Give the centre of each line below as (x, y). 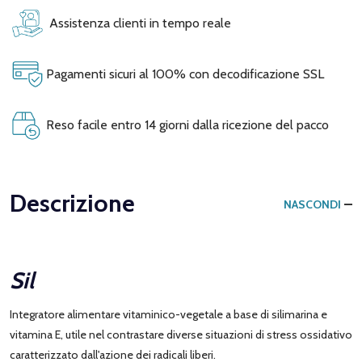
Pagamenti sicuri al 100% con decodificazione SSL (183, 74)
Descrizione (72, 203)
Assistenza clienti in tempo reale (137, 23)
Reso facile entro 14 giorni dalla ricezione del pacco (186, 124)
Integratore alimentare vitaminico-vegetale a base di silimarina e (168, 314)
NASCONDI (312, 204)
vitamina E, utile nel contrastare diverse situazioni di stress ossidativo (181, 334)
